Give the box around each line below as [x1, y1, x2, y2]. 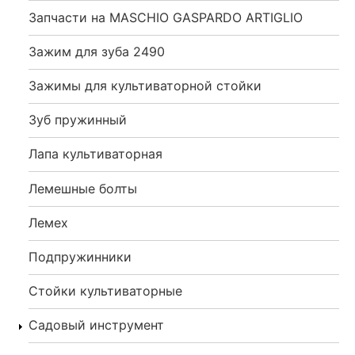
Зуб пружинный [29, 112, 127, 128]
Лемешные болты [29, 180, 137, 197]
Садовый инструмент [29, 317, 164, 334]
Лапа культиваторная [29, 146, 162, 162]
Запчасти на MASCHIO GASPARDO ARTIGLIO [29, 9, 303, 25]
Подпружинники [29, 248, 132, 265]
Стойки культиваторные [29, 283, 182, 300]
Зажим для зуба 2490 [29, 43, 165, 59]
